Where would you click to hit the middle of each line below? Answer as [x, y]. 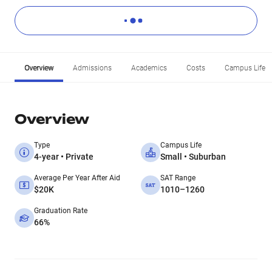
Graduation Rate [61, 211]
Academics [149, 68]
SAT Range [178, 178]
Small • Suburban [193, 157]
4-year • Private [64, 157]
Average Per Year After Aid [77, 178]
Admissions [92, 68]
